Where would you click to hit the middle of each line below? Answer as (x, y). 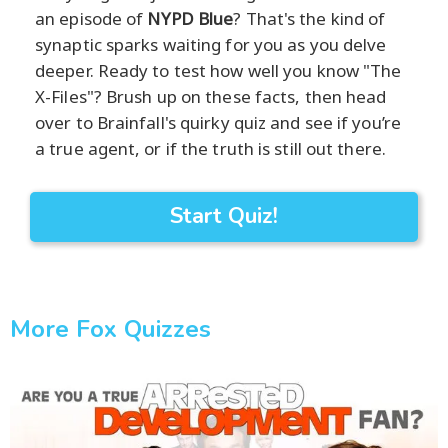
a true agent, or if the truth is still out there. (210, 148)
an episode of (91, 18)
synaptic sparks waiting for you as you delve (211, 44)
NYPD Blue (190, 18)
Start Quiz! (224, 215)
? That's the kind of (309, 18)
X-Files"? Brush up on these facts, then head (211, 96)
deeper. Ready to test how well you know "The (218, 70)
